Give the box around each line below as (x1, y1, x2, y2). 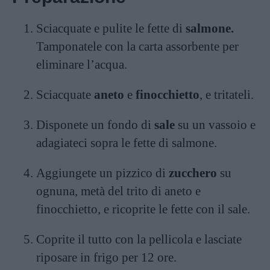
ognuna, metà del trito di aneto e (36, 184, 201, 198)
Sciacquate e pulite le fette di (36, 21, 186, 36)
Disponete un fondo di (36, 118, 154, 132)
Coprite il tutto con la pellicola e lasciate (36, 232, 242, 246)
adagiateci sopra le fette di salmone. (36, 136, 217, 150)
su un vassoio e (175, 118, 256, 132)
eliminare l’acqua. (36, 57, 127, 72)
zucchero (169, 166, 217, 180)
